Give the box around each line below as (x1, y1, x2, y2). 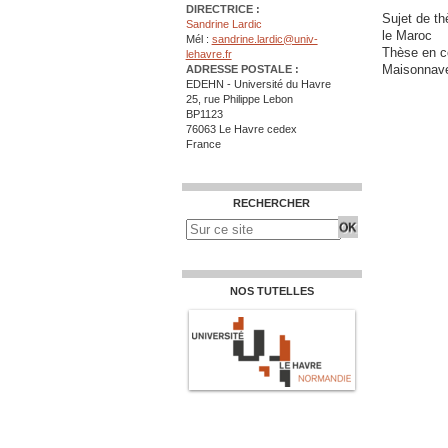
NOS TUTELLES (229, 284, 314, 297)
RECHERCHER (233, 196, 311, 209)
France (185, 138, 221, 151)
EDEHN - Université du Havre (185, 78, 331, 91)
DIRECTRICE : (185, 3, 260, 16)
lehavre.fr (185, 48, 232, 61)
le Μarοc (382, 28, 432, 43)
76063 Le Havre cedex (185, 123, 297, 136)
